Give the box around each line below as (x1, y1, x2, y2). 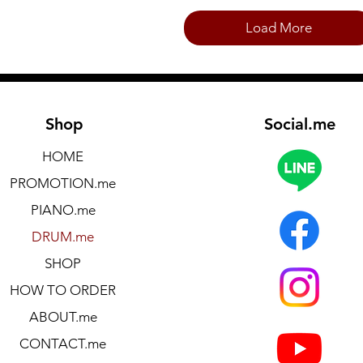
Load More (245, 19, 312, 36)
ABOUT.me (28, 309, 97, 325)
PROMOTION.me (10, 175, 116, 191)
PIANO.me (30, 202, 96, 218)
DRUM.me (32, 228, 94, 245)
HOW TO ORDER (10, 282, 116, 298)
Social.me (264, 114, 335, 134)
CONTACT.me (19, 335, 106, 352)
